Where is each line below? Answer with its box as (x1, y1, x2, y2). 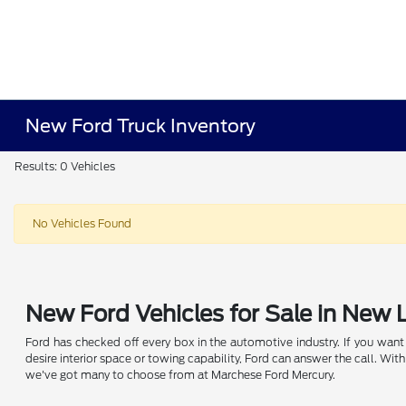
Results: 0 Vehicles (14, 159, 115, 173)
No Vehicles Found (33, 217, 131, 230)
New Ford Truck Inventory (25, 115, 256, 137)
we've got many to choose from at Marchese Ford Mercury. (25, 368, 336, 382)
